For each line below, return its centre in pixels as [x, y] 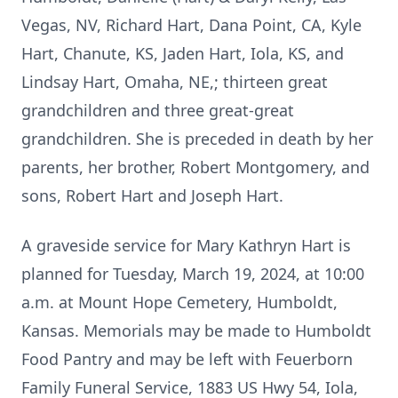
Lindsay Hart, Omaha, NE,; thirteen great [175, 82]
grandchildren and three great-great [158, 110]
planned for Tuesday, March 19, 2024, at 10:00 [193, 274]
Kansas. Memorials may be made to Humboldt [196, 330]
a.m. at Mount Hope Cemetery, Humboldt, [179, 302]
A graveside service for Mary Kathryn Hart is [186, 245]
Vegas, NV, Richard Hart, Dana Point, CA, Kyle [191, 25]
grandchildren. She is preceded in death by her [197, 139]
